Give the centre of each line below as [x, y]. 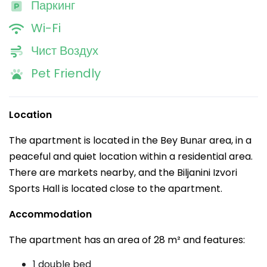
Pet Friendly [66, 73]
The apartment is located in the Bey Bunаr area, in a [130, 140]
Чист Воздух [65, 51]
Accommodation [50, 214]
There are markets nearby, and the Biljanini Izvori [123, 173]
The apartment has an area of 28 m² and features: [127, 240]
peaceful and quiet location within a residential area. [131, 156]
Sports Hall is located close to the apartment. [116, 189]
